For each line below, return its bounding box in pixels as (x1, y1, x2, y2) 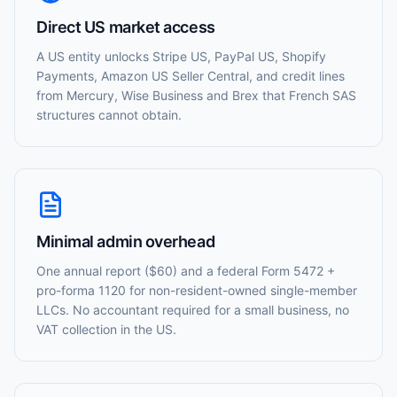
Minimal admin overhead (36, 232, 215, 251)
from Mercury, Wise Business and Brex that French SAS (36, 88, 356, 103)
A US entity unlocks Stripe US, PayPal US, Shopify (36, 49, 326, 64)
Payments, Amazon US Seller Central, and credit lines (36, 68, 345, 83)
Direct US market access (36, 18, 215, 36)
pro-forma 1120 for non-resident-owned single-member (36, 283, 357, 298)
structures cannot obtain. (36, 107, 182, 122)
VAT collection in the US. (36, 322, 176, 337)
